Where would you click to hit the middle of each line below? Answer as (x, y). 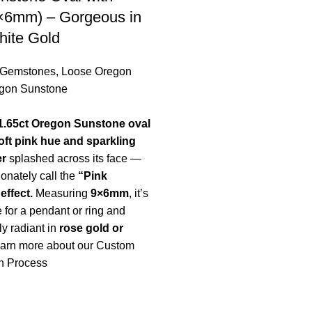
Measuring (61, 193)
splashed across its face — (73, 158)
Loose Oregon (96, 71)
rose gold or (91, 228)
